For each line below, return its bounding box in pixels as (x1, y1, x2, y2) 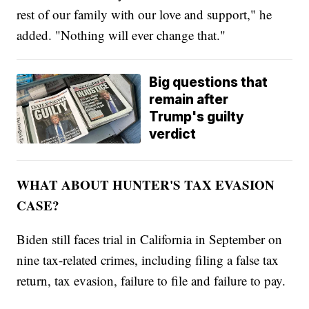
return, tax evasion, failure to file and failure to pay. (17, 271, 286, 289)
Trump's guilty (149, 108, 245, 125)
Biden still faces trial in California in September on (17, 230, 283, 248)
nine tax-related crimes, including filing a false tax (17, 250, 279, 268)
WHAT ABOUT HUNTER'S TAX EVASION (17, 175, 275, 194)
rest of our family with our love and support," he (17, 5, 272, 23)
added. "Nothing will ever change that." (17, 26, 226, 43)
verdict (149, 126, 197, 142)
